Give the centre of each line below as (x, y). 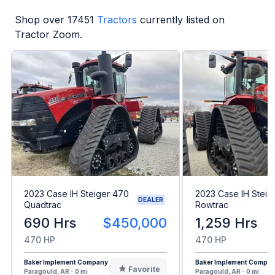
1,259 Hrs (226, 223)
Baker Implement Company (66, 262)
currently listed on (182, 19)
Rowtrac (212, 205)
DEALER (151, 199)
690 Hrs (50, 223)
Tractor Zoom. (48, 34)
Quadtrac (43, 205)
